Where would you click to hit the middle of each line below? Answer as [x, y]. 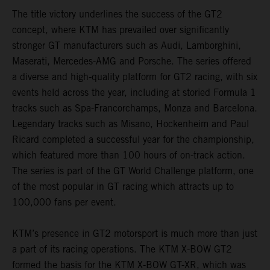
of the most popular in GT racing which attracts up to [123, 187]
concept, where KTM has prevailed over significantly [121, 30]
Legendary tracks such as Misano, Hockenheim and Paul [130, 124]
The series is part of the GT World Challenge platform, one [133, 171]
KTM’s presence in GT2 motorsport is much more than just [135, 234]
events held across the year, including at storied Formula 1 [134, 93]
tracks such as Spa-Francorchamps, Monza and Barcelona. [135, 108]
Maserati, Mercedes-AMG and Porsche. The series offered [132, 61]
